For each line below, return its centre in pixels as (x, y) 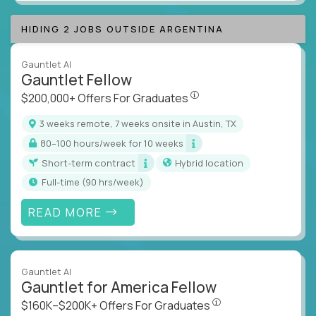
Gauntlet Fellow (77, 80)
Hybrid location (212, 163)
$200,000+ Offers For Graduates (106, 98)
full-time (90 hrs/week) (95, 182)
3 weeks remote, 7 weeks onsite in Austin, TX (140, 124)
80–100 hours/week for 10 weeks (115, 143)
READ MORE (67, 212)
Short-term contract (92, 163)
